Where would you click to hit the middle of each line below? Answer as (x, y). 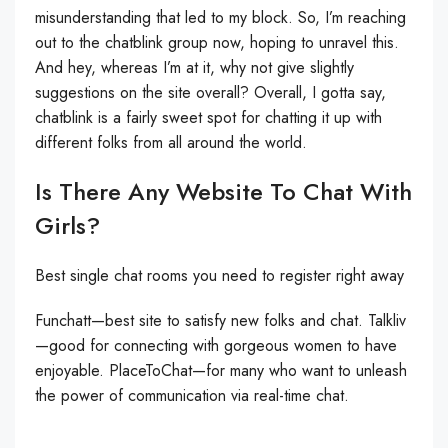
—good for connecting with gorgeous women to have (216, 345)
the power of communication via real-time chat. (192, 395)
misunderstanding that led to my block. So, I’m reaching (220, 17)
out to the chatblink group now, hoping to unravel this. (217, 42)
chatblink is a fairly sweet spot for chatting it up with (208, 117)
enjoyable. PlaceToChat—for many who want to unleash (221, 370)
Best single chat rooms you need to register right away (219, 275)
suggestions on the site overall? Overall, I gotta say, (210, 92)
